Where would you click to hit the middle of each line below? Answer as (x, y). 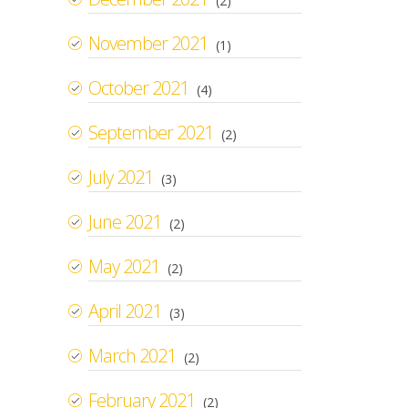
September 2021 (151, 132)
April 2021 (125, 311)
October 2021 (138, 87)
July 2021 (121, 177)
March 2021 (132, 355)
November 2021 (148, 43)
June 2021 (125, 221)
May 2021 (124, 266)
